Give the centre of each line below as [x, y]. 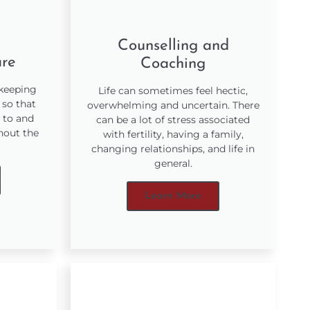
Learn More [173, 197]
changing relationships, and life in [173, 149]
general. [173, 164]
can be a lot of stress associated [173, 120]
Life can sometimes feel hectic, [173, 91]
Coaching [173, 64]
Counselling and [173, 46]
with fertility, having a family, [173, 135]
